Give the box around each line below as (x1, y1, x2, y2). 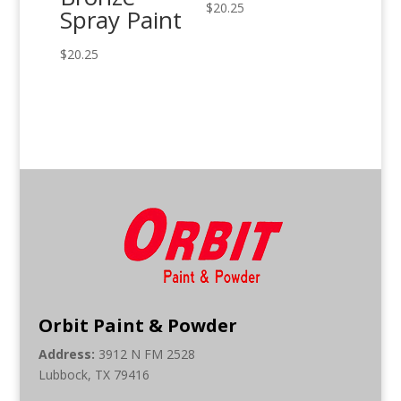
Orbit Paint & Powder (38, 312, 237, 337)
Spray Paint (60, 3, 183, 36)
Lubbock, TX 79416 (38, 365, 149, 383)
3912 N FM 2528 (98, 345, 195, 363)
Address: (38, 345, 98, 363)
